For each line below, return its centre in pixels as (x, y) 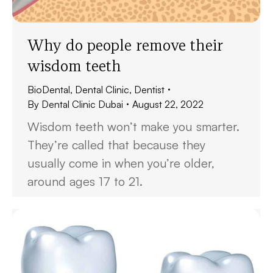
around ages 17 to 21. (85, 181)
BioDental (49, 90)
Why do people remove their (126, 45)
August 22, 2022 (168, 104)
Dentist (149, 90)
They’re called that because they (116, 145)
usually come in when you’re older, (121, 163)
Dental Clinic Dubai (82, 104)
